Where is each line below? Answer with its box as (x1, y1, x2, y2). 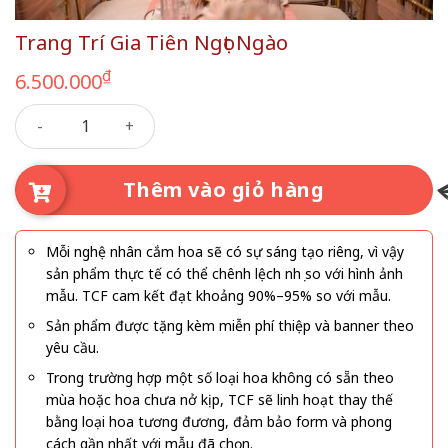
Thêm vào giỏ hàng (123, 175, 325, 203)
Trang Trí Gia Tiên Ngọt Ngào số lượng (14, 104, 286, 124)
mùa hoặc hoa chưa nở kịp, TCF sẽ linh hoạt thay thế (46, 390, 393, 410)
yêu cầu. (46, 338, 99, 358)
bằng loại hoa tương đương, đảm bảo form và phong (46, 412, 392, 432)
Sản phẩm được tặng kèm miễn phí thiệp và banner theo (46, 316, 414, 336)
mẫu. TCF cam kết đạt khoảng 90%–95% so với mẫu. (46, 285, 391, 305)
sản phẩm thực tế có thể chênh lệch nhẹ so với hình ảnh (46, 263, 403, 283)
